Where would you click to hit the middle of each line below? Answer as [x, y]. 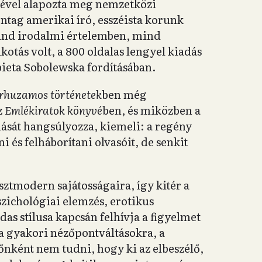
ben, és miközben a [151, 110]
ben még [124, 94]
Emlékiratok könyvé [54, 110]
